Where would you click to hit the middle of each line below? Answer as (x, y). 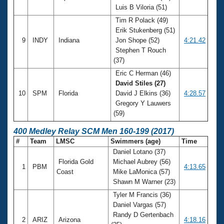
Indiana (69, 40)
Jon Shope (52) (136, 40)
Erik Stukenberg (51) (144, 30)
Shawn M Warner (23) (144, 181)
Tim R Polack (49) (141, 20)
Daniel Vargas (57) (138, 204)
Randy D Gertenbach (142, 214)
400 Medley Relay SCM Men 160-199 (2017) (94, 131)
